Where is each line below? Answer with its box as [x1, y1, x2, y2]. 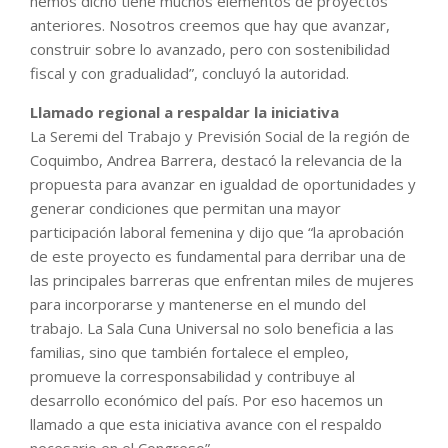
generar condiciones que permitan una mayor [30, 197, 341, 218]
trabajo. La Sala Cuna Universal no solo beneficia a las [30, 317, 394, 338]
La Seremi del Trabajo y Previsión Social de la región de [30, 125, 410, 146]
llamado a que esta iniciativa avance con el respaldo [30, 413, 382, 434]
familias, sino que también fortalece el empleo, [30, 341, 349, 362]
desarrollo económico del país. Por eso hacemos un [30, 389, 383, 410]
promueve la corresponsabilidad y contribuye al [30, 365, 355, 386]
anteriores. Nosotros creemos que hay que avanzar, [30, 14, 390, 35]
